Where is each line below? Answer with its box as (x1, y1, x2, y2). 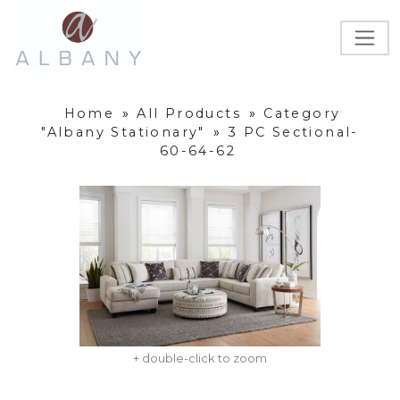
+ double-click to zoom (133, 351, 267, 366)
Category (263, 105, 341, 122)
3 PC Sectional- (227, 124, 359, 141)
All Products (137, 105, 242, 122)
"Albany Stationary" (41, 124, 205, 141)
